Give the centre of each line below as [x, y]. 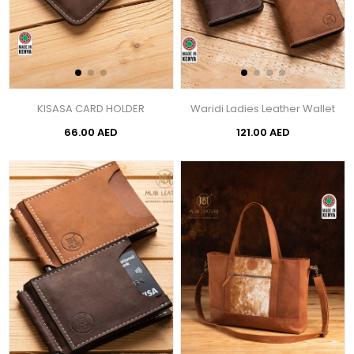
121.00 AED [263, 132]
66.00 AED [91, 132]
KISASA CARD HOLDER [91, 109]
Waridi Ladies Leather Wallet [263, 109]
